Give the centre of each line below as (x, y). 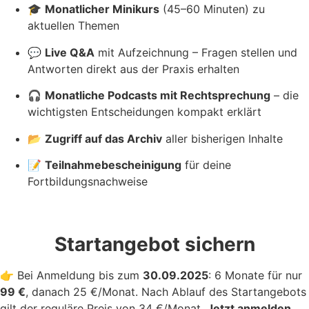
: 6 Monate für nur (255, 276)
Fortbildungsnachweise (88, 181)
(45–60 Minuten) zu (212, 9)
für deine (206, 165)
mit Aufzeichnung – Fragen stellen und (196, 52)
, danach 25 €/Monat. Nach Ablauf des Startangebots (166, 292)
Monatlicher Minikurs (102, 9)
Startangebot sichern (154, 245)
